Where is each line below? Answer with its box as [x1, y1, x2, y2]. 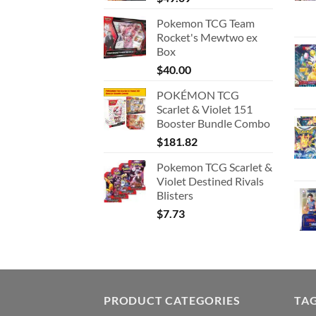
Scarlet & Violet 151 [157, 102, 253, 116]
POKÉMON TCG [157, 88, 239, 102]
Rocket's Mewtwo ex [157, 30, 257, 44]
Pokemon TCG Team [157, 16, 255, 30]
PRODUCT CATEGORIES [104, 293, 241, 308]
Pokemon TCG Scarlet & [157, 160, 272, 174]
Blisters [157, 188, 193, 202]
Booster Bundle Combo [157, 116, 270, 130]
